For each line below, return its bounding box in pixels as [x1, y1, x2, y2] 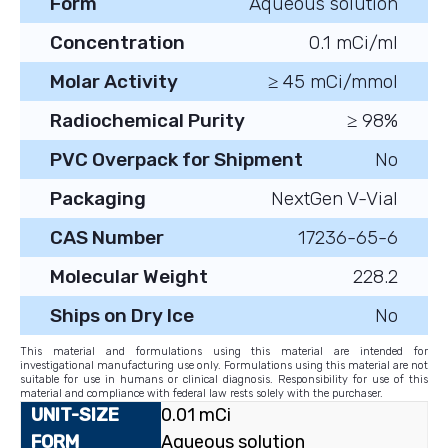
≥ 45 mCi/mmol [268, 70, 398, 94]
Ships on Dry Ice [50, 304, 194, 328]
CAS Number [50, 226, 164, 250]
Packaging [50, 187, 146, 211]
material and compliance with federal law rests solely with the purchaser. [20, 387, 383, 401]
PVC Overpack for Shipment [50, 148, 303, 172]
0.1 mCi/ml [309, 31, 398, 55]
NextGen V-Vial [271, 187, 398, 211]
